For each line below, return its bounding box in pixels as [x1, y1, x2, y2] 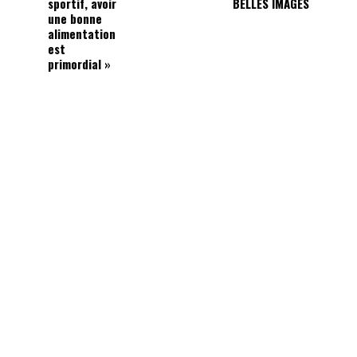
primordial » [48, 55, 112, 73]
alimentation [48, 25, 116, 43]
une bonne [48, 10, 103, 28]
